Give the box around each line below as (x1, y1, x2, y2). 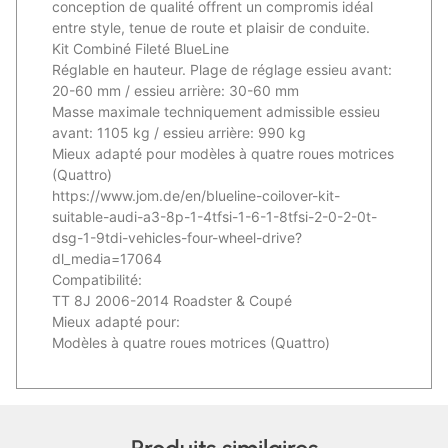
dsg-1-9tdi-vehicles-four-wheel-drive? (52, 229, 302, 247)
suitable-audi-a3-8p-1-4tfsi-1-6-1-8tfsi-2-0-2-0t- (52, 208, 377, 226)
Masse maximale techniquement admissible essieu (52, 103, 380, 121)
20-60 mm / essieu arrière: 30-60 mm (52, 82, 299, 100)
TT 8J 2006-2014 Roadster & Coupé (52, 292, 292, 310)
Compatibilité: (52, 271, 142, 289)
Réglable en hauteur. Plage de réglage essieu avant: (52, 61, 392, 79)
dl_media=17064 (52, 250, 162, 268)
